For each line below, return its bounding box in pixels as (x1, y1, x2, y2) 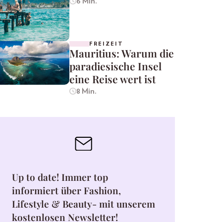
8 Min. (76, 87, 97, 96)
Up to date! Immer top (12, 170, 108, 183)
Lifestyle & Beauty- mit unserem (12, 197, 155, 210)
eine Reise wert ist (69, 72, 156, 86)
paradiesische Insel (69, 59, 162, 73)
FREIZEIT (89, 41, 123, 47)
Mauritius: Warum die (69, 46, 174, 60)
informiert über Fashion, (12, 183, 121, 197)
